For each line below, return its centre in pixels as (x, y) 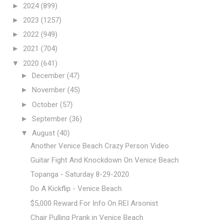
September (51, 119)
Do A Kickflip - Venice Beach (76, 189)
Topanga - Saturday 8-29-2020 (80, 175)
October (46, 104)
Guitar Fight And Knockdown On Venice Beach (104, 160)
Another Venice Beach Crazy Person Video (99, 146)
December (49, 76)
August (44, 133)
